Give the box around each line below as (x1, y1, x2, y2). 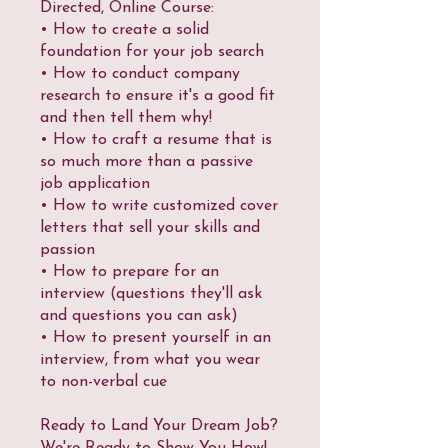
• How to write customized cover (40, 198, 278, 215)
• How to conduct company (40, 66, 240, 83)
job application (40, 176, 150, 193)
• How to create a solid (40, 22, 209, 39)
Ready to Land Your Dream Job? (40, 418, 278, 435)
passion (40, 242, 95, 259)
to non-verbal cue (40, 374, 167, 391)
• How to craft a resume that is (40, 132, 272, 149)
